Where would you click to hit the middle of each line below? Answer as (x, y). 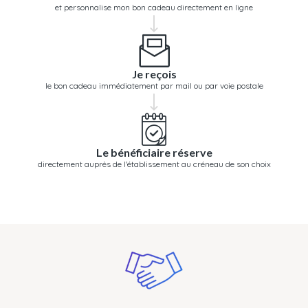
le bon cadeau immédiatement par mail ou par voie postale (154, 85)
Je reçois (154, 74)
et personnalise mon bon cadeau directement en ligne (154, 7)
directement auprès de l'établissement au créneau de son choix (154, 164)
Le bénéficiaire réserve (154, 152)
